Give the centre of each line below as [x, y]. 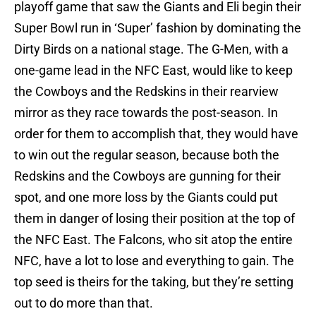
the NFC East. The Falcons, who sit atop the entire [153, 240]
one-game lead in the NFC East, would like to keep [153, 71]
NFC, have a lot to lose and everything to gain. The [154, 261]
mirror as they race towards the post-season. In [146, 113]
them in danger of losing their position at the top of [154, 219]
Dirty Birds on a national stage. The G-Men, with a [151, 49]
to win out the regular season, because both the [147, 155]
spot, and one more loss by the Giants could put [146, 197]
